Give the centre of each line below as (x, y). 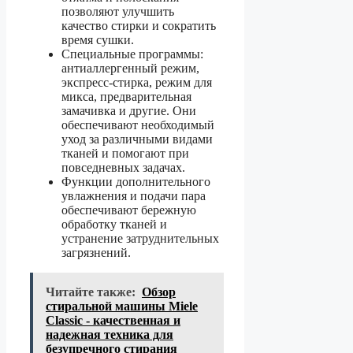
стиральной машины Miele (122, 306)
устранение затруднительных (140, 238)
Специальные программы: (132, 54)
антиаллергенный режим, (130, 68)
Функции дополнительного (136, 181)
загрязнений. (96, 252)
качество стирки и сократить (139, 25)
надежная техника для (110, 334)
